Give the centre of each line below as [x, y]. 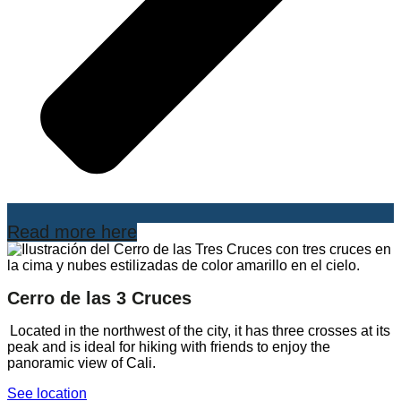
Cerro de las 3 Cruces [99, 298]
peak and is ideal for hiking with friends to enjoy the [169, 346]
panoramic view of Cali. [81, 363]
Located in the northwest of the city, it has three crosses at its [199, 330]
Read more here [72, 231]
